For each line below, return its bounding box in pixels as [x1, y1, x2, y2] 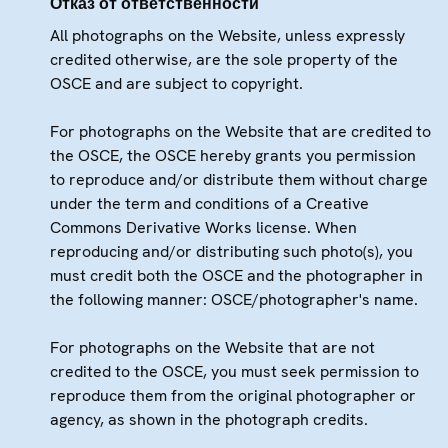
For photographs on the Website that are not [50, 336, 375, 358]
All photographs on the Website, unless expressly [50, 24, 405, 46]
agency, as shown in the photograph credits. [50, 408, 368, 430]
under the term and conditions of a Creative [50, 192, 369, 214]
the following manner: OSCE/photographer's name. [50, 288, 418, 310]
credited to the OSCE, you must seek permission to [50, 360, 419, 382]
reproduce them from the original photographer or [50, 384, 416, 406]
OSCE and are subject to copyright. [50, 72, 303, 94]
